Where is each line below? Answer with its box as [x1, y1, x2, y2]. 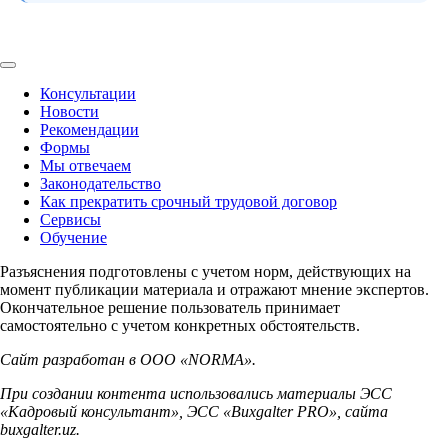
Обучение [40, 228, 107, 246]
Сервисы [40, 210, 101, 228]
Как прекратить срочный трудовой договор [40, 192, 337, 210]
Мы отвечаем [40, 156, 131, 174]
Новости [40, 102, 99, 120]
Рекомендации [40, 120, 139, 138]
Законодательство [40, 174, 161, 192]
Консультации [40, 84, 136, 102]
